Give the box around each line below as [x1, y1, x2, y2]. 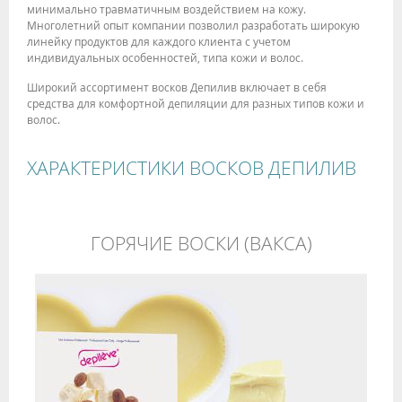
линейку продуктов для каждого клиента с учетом [27, 34, 291, 49]
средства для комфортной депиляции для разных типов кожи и [27, 96, 364, 111]
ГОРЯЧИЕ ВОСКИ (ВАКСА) [90, 230, 312, 256]
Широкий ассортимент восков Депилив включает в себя [27, 80, 327, 95]
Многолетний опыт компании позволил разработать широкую [27, 18, 360, 33]
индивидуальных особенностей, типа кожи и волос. [27, 50, 303, 66]
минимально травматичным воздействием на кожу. [27, 2, 306, 17]
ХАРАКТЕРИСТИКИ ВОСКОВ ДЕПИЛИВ [27, 155, 356, 181]
